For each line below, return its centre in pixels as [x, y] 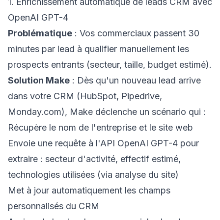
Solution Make [39, 80]
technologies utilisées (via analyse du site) [93, 175]
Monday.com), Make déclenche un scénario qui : [107, 112]
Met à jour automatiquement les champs [89, 190]
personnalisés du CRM [54, 206]
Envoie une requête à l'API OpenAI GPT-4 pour [103, 143]
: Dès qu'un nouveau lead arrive [135, 80]
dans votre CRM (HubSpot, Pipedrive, [85, 96]
